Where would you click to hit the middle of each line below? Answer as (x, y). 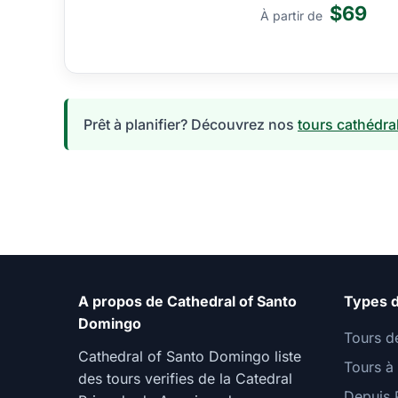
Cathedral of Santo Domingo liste (190, 356)
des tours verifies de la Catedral (185, 378)
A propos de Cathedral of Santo (187, 301)
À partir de (293, 16)
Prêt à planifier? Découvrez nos (191, 124)
